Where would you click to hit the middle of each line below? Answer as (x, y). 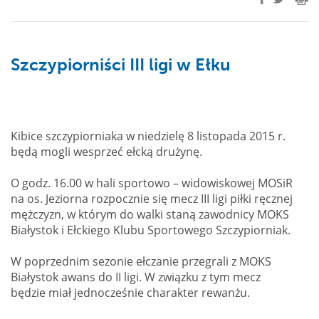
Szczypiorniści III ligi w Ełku (121, 65)
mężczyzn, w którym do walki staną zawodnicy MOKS (150, 214)
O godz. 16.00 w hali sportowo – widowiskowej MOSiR (152, 183)
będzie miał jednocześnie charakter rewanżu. (130, 293)
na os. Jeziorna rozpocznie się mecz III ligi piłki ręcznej (152, 199)
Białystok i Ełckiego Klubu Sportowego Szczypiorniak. (151, 230)
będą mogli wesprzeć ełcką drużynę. (106, 152)
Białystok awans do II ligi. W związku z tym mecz (136, 277)
